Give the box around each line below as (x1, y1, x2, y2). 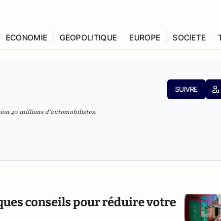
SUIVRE (175, 85, 198, 93)
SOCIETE (173, 33, 206, 42)
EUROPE (129, 33, 161, 42)
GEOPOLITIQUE (60, 33, 117, 42)
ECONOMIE (5, 33, 48, 42)
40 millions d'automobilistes (11, 108, 95, 116)
